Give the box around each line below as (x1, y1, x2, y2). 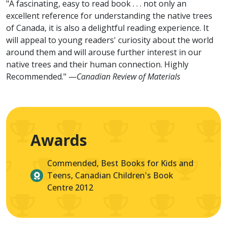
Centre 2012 (47, 182, 93, 194)
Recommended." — (6, 71, 77, 83)
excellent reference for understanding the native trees (6, 10, 212, 22)
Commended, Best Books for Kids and (47, 158, 194, 169)
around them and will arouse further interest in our (6, 47, 202, 58)
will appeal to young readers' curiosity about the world (6, 34, 213, 46)
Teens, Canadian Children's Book (47, 170, 173, 181)
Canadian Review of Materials (77, 71, 180, 83)
